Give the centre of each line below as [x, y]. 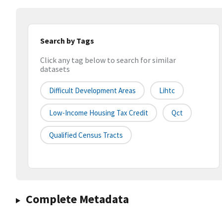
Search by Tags [67, 41]
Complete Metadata [77, 199]
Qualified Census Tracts [86, 135]
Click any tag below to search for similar [108, 60]
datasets [55, 69]
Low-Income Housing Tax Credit [99, 113]
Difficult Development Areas [92, 91]
